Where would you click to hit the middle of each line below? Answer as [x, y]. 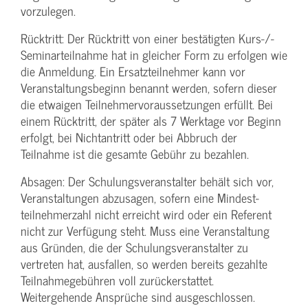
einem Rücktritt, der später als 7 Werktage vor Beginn [151, 121]
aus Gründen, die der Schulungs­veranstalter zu [134, 247]
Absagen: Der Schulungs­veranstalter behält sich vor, [147, 181]
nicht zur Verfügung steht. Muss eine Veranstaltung [145, 231]
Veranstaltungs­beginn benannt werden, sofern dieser [149, 88]
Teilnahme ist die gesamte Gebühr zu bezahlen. [135, 154]
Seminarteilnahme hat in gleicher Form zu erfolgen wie [154, 55]
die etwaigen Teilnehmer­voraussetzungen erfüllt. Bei [147, 104]
